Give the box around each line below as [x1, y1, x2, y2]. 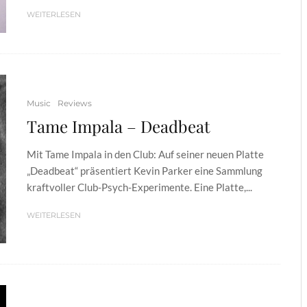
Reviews [58, 98, 92, 108]
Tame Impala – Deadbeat [27, 115, 210, 137]
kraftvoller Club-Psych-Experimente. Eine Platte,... [27, 181, 252, 193]
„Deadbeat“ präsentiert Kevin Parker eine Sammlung [27, 164, 262, 177]
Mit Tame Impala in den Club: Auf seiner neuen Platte [27, 148, 264, 160]
